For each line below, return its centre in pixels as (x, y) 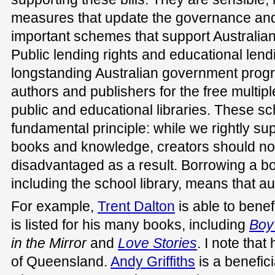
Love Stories (157, 243)
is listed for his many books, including (130, 224)
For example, (54, 206)
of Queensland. (61, 261)
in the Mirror (49, 243)
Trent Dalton (136, 206)
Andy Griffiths (153, 261)
